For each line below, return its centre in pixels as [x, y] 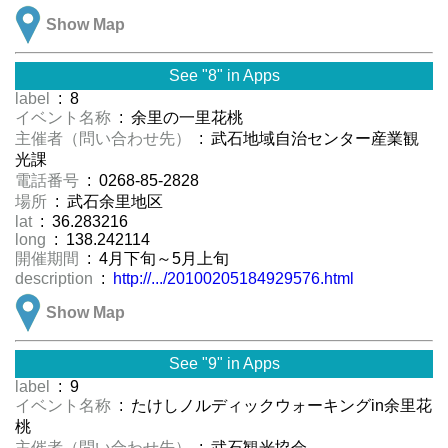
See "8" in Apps [224, 76]
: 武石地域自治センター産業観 [307, 139]
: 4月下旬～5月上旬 [156, 259]
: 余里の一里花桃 [179, 118]
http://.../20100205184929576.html [233, 279]
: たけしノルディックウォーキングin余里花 [273, 406]
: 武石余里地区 [107, 202]
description [56, 279]
